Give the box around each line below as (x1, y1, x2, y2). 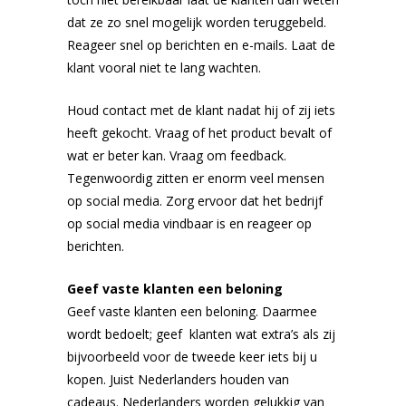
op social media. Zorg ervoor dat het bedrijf (67, 191, 323, 209)
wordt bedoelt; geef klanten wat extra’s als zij (67, 324, 335, 343)
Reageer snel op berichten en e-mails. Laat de (67, 35, 335, 53)
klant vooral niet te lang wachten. (67, 58, 261, 76)
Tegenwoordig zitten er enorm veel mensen (67, 169, 324, 187)
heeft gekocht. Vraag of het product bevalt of (67, 123, 332, 141)
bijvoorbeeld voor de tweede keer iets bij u (67, 347, 317, 365)
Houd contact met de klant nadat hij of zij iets (67, 101, 335, 119)
